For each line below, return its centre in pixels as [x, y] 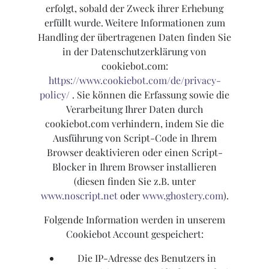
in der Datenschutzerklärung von [134, 52]
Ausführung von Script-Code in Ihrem [134, 138]
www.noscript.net [79, 196]
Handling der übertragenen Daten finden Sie [134, 37]
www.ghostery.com [183, 196]
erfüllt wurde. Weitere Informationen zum [134, 23]
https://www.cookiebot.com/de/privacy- [134, 80]
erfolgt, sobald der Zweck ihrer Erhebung [134, 8]
